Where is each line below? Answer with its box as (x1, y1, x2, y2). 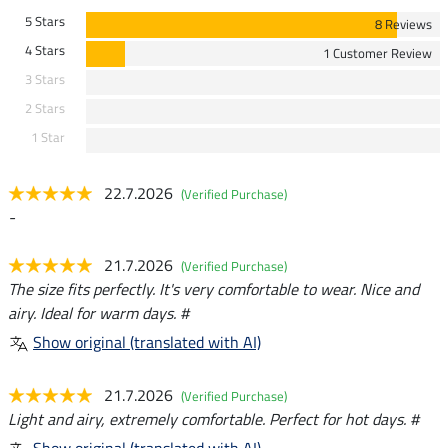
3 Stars (24, 69, 65, 90)
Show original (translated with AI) (33, 330, 261, 355)
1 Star (30, 127, 65, 148)
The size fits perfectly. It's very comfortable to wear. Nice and (8, 277, 419, 302)
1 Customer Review (323, 43, 432, 64)
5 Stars (24, 11, 65, 32)
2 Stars (24, 98, 65, 119)
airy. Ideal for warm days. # (8, 301, 189, 326)
